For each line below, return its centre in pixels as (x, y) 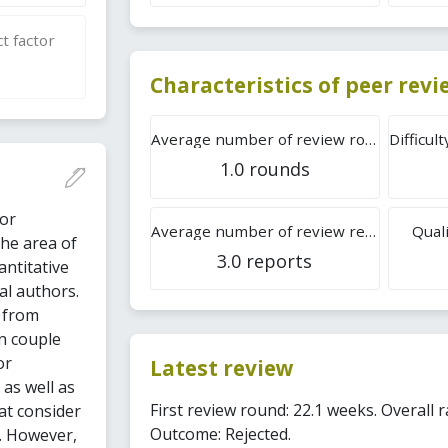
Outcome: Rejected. (220, 433)
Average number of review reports (370, 230)
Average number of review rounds (370, 139)
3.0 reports (265, 260)
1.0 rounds (264, 169)
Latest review (221, 368)
